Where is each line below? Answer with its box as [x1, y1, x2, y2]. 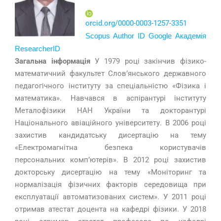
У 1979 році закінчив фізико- [95, 57, 207, 66]
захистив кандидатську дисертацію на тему [15, 131, 206, 140]
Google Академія [148, 32, 206, 40]
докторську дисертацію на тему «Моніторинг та [15, 168, 206, 177]
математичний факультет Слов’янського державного [15, 69, 206, 78]
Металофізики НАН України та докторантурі [15, 106, 206, 115]
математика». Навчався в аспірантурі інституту [15, 94, 206, 103]
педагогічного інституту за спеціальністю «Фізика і [15, 81, 206, 91]
